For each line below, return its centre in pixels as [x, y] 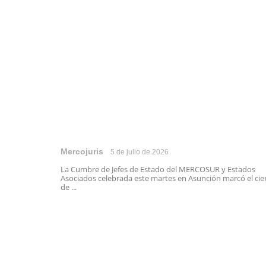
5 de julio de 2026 [140, 152]
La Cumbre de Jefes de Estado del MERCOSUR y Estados [158, 170]
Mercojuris [82, 152]
